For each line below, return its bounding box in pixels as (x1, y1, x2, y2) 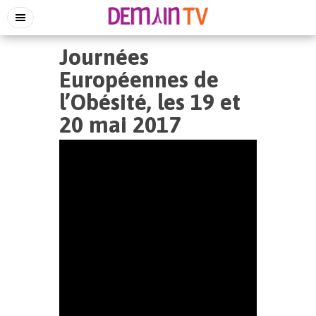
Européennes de (59, 66, 219, 92)
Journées (59, 44, 149, 70)
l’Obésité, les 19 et (59, 89, 241, 115)
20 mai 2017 (59, 111, 181, 138)
